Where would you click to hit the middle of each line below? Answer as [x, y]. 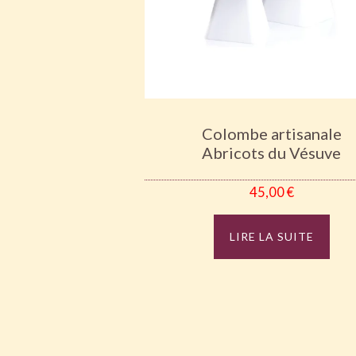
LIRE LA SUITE [271, 237]
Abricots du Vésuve [272, 153]
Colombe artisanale [271, 134]
